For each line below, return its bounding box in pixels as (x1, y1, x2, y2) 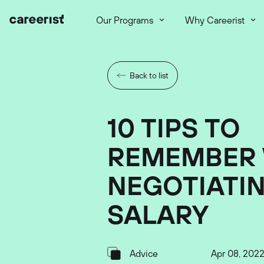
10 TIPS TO (107, 111, 240, 144)
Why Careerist (185, 14, 245, 26)
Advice (130, 247, 158, 259)
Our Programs (96, 14, 153, 26)
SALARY (107, 197, 209, 230)
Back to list (130, 70, 169, 80)
